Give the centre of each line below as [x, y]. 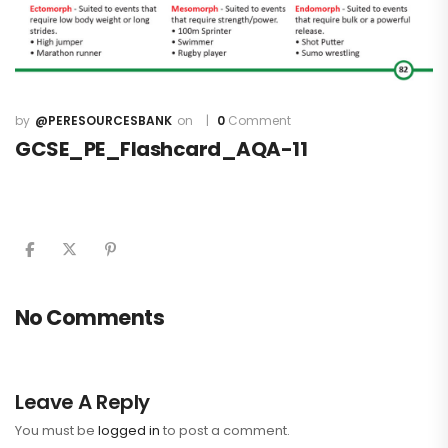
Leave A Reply [82, 402]
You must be [56, 431]
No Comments [90, 318]
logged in [129, 431]
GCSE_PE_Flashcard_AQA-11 [161, 149]
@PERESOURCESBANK [103, 121]
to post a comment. [225, 431]
